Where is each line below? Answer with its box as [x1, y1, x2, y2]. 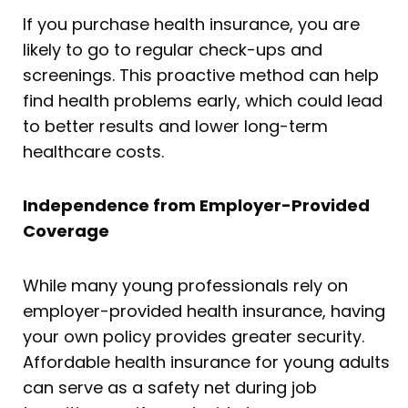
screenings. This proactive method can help [23, 63, 379, 87]
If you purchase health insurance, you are [23, 12, 360, 36]
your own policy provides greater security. [23, 324, 364, 348]
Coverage [23, 219, 109, 243]
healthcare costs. [23, 139, 164, 163]
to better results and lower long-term [23, 114, 328, 138]
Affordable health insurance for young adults [23, 350, 390, 373]
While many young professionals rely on [23, 273, 348, 297]
